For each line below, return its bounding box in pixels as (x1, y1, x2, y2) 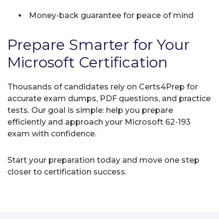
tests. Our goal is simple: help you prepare (7, 105, 173, 115)
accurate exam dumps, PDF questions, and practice (7, 93, 211, 103)
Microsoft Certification (7, 53, 168, 71)
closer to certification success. (7, 167, 127, 176)
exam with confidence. (7, 129, 96, 138)
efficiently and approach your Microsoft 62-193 (7, 117, 191, 127)
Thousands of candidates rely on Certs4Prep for (7, 82, 198, 91)
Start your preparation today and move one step (7, 155, 199, 165)
